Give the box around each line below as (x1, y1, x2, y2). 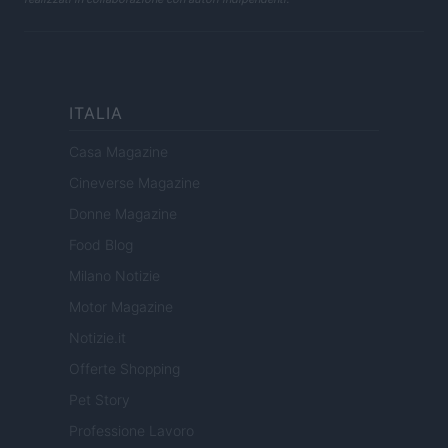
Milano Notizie (69, 267, 160, 285)
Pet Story (69, 391, 130, 409)
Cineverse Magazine (69, 174, 200, 192)
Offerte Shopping (69, 360, 180, 378)
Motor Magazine (69, 298, 173, 316)
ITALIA (69, 103, 123, 124)
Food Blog (69, 236, 133, 254)
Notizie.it (69, 329, 126, 347)
